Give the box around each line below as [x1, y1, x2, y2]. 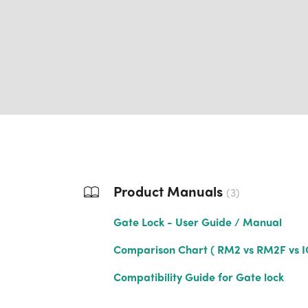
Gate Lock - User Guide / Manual [113, 214, 282, 230]
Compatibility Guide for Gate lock [113, 269, 284, 285]
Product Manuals [113, 181, 226, 201]
